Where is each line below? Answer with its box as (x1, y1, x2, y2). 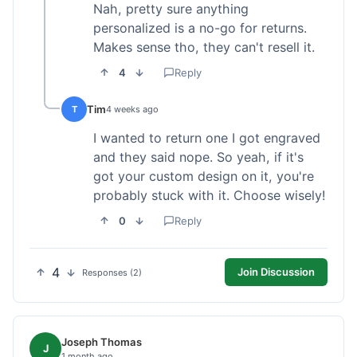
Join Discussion (237, 265, 315, 279)
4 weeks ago (106, 104, 159, 116)
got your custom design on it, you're (93, 168, 314, 185)
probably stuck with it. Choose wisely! (93, 187, 325, 204)
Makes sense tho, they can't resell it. (93, 39, 315, 56)
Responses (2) (82, 266, 142, 278)
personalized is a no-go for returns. (93, 20, 307, 37)
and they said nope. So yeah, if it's (93, 149, 304, 166)
